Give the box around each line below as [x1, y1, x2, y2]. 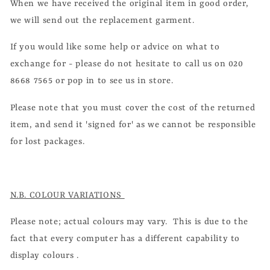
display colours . [10, 251, 79, 261]
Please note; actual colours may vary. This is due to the [10, 217, 249, 227]
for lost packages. [10, 136, 85, 146]
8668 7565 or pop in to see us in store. [10, 76, 174, 86]
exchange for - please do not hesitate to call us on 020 [10, 59, 243, 69]
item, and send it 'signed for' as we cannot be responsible [10, 119, 256, 130]
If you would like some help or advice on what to [10, 42, 220, 52]
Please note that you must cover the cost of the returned [10, 102, 256, 113]
